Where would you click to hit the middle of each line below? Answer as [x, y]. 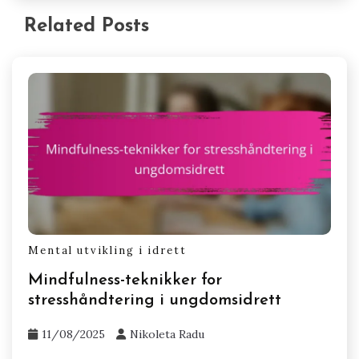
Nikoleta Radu [167, 334]
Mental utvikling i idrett [107, 250]
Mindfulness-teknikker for [125, 280]
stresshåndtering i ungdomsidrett [155, 300]
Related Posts [87, 26]
